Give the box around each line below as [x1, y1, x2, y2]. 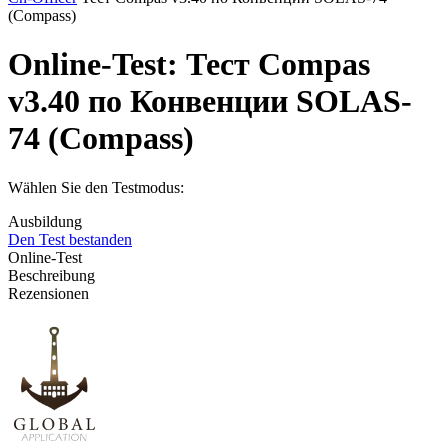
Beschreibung [8, 266, 95, 284]
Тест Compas [178, 46, 370, 83]
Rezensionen [8, 284, 89, 302]
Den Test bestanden [8, 230, 132, 248]
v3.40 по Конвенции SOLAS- [8, 83, 412, 120]
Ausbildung [8, 212, 82, 230]
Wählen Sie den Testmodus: [8, 178, 184, 196]
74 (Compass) [8, 120, 194, 157]
